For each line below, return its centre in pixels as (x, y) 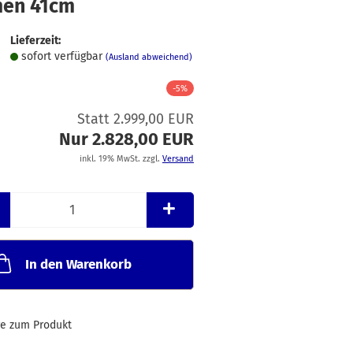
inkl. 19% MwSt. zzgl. (121, 159)
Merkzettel (240, 17)
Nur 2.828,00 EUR (126, 139)
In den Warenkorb (78, 265)
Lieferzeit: (35, 41)
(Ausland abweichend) (149, 57)
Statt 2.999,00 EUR (135, 119)
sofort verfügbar (63, 56)
